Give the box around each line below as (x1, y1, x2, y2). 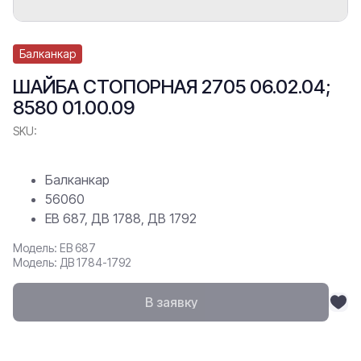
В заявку (144, 294, 197, 310)
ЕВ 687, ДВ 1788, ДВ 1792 (45, 210, 197, 226)
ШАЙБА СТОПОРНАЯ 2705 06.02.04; (13, 75, 330, 98)
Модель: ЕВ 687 (13, 241, 96, 255)
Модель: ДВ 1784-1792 (13, 255, 131, 269)
